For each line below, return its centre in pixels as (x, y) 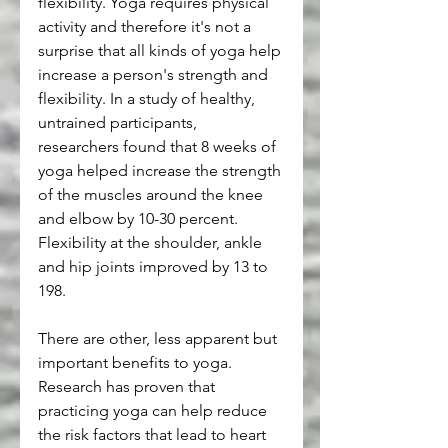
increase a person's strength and (155, 74)
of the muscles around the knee (152, 194)
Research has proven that (128, 386)
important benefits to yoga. (137, 362)
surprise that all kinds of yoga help (161, 50)
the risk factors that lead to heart (154, 434)
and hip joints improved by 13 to (155, 266)
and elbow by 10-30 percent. (140, 218)
